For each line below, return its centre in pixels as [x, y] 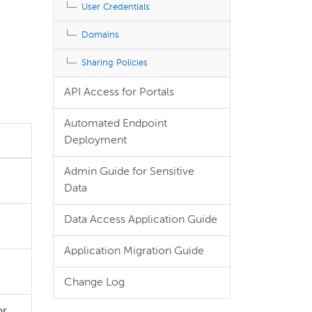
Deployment [95, 141]
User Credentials [116, 7]
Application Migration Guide [134, 251]
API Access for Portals [119, 93]
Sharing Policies [115, 63]
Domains [100, 35]
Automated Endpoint [116, 124]
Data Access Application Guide [141, 220]
